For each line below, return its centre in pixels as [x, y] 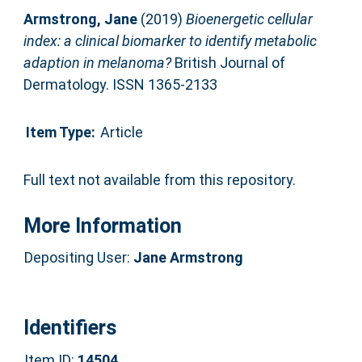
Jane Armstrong [188, 258]
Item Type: [60, 133]
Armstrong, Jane [80, 19]
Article [121, 133]
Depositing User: [78, 258]
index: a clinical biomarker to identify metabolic [170, 41]
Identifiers [69, 327]
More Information [102, 225]
